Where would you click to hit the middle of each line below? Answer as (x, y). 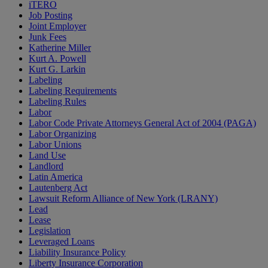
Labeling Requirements (73, 91)
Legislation (50, 231)
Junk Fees (48, 37)
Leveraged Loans (62, 242)
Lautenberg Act (58, 188)
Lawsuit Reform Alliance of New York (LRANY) (123, 199)
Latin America (56, 177)
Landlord (46, 166)
